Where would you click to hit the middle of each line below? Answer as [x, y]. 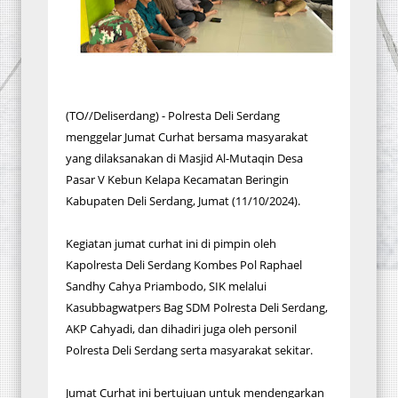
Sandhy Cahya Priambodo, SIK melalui [166, 286]
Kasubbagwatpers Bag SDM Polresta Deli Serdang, [197, 307]
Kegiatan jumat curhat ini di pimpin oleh [171, 243]
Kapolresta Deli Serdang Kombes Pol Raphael [184, 265]
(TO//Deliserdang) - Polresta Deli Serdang [173, 115]
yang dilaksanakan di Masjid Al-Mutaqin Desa [184, 158]
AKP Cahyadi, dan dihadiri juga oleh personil [181, 329]
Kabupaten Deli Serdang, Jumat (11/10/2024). [183, 201]
